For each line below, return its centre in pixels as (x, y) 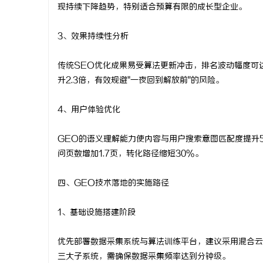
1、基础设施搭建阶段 (97, 213)
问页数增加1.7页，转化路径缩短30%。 (130, 154)
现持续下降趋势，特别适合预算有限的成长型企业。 (152, 7)
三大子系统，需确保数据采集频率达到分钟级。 (144, 257)
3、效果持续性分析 (93, 37)
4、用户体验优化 (89, 110)
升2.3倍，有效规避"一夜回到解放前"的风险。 (141, 81)
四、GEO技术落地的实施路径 (113, 183)
